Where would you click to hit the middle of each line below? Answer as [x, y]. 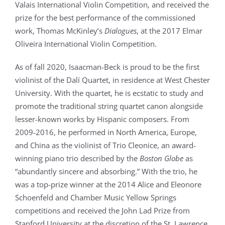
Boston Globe [161, 158]
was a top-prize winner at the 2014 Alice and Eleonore [108, 185]
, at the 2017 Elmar [169, 31]
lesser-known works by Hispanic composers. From [102, 119]
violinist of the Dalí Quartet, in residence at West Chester [112, 80]
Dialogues [120, 31]
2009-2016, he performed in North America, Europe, [106, 132]
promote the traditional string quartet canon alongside [109, 106]
